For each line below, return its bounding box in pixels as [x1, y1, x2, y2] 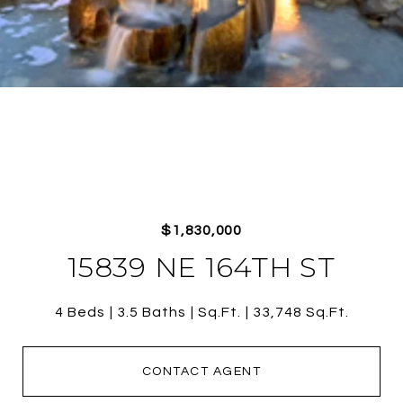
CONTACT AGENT [141, 364, 262, 378]
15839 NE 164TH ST [67, 250, 336, 284]
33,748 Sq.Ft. [252, 305, 349, 319]
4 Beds [54, 305, 105, 319]
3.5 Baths [116, 305, 186, 319]
